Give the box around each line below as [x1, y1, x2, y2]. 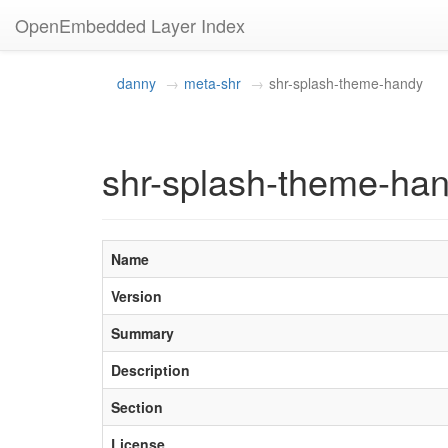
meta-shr [184, 73, 241, 93]
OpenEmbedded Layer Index [15, 12, 245, 38]
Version [111, 286, 162, 306]
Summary [111, 323, 174, 343]
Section [111, 397, 163, 417]
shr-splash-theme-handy [269, 73, 423, 93]
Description [111, 360, 190, 380]
